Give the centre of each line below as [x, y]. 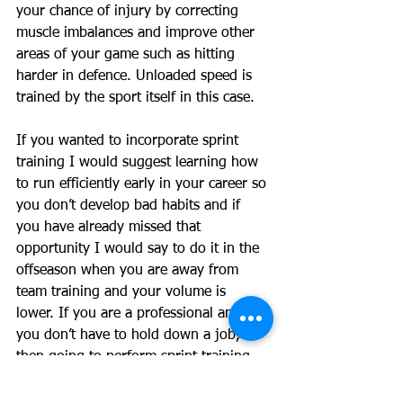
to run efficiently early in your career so [143, 185]
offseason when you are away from [130, 271]
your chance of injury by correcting [130, 12]
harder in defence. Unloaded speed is [136, 77]
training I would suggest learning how [139, 163]
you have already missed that [111, 228]
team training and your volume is [123, 293]
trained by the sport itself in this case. [138, 99]
